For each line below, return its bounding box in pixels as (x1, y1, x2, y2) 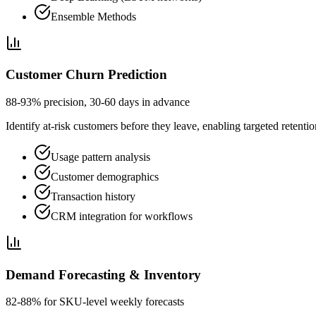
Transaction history (51, 190, 135, 202)
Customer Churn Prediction (6, 67, 167, 83)
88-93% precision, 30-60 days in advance (6, 95, 190, 108)
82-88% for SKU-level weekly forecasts (6, 296, 184, 308)
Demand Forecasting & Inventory (6, 267, 201, 282)
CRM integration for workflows (51, 209, 193, 222)
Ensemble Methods (51, 10, 136, 23)
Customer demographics (51, 170, 159, 183)
